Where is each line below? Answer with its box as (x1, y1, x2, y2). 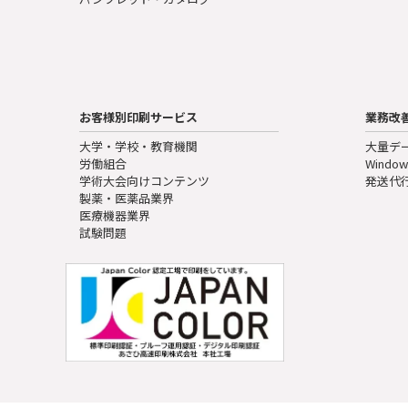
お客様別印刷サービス (79, 108, 198, 127)
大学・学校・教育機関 (79, 138, 198, 156)
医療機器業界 (79, 207, 150, 225)
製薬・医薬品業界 (79, 189, 174, 208)
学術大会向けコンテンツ (79, 172, 209, 190)
